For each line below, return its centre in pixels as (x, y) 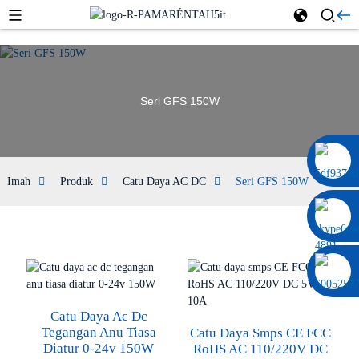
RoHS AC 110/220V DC (260, 349)
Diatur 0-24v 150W (99, 348)
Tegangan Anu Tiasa (99, 332)
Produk (76, 182)
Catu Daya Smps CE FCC (260, 333)
